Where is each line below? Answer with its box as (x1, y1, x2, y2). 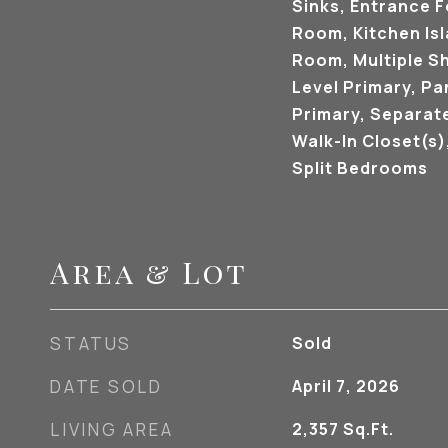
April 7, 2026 (291, 375, 400, 397)
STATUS (50, 332, 132, 355)
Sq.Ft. (342, 418, 394, 440)
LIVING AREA (50, 418, 174, 441)
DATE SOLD (50, 375, 163, 398)
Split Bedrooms (291, 157, 428, 179)
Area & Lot (50, 253, 248, 291)
